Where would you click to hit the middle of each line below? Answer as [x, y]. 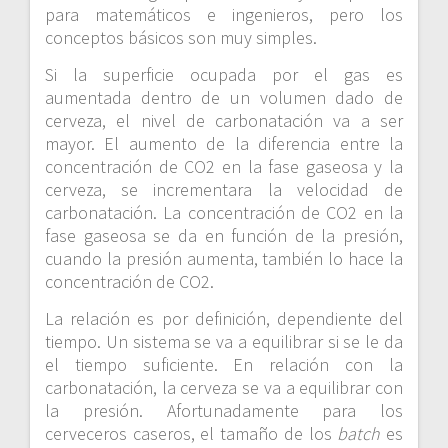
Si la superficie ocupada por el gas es [224, 75]
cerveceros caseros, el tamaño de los [191, 434]
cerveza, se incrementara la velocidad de [224, 190]
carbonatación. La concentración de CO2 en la [224, 213]
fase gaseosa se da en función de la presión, [224, 236]
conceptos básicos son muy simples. [181, 38]
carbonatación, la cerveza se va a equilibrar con [224, 388]
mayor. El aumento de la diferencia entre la [224, 144]
